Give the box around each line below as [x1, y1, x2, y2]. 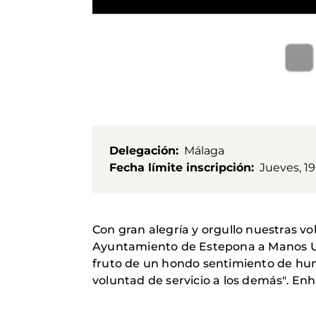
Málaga [184, 143, 224, 157]
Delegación [109, 143, 176, 157]
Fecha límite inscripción [109, 160, 251, 174]
